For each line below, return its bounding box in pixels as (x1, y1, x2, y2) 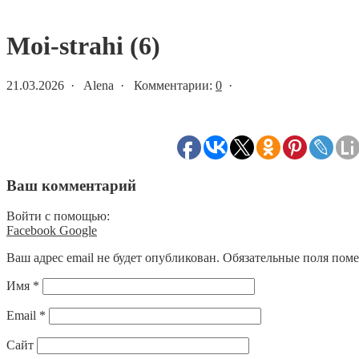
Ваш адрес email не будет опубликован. (6, 251, 220, 265)
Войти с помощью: (6, 209, 110, 224)
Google (59, 224, 97, 238)
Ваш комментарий (6, 176, 136, 194)
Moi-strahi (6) (6, 31, 160, 61)
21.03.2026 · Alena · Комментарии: (6, 78, 216, 92)
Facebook (6, 224, 59, 238)
